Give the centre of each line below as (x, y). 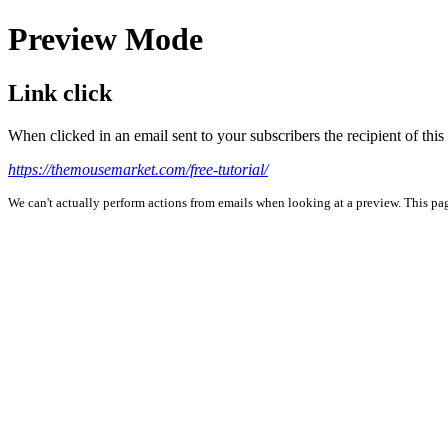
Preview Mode (105, 39)
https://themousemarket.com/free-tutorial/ (138, 169)
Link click (60, 92)
